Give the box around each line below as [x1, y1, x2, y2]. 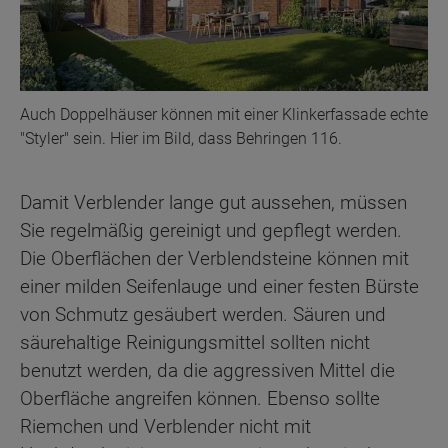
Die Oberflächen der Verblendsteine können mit [20, 246, 409, 270]
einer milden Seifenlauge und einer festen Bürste [20, 274, 419, 298]
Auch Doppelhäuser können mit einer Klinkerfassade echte [20, 104, 428, 124]
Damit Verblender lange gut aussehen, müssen [20, 190, 407, 214]
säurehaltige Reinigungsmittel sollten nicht [20, 330, 370, 354]
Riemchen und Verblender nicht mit [20, 414, 311, 438]
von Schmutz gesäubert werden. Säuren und [20, 302, 386, 326]
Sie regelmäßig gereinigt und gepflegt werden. [20, 218, 402, 242]
